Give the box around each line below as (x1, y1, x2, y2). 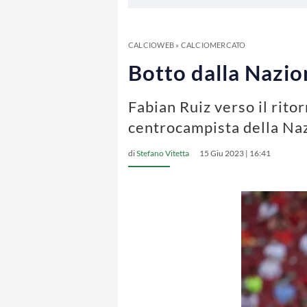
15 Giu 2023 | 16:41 (199, 148, 271, 158)
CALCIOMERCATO (180, 40, 246, 49)
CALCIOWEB (128, 40, 174, 49)
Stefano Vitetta (136, 148, 189, 158)
